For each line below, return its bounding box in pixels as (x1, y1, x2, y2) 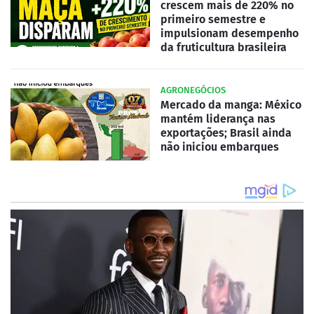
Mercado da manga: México (161, 97, 301, 111)
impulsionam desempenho (161, 26, 299, 40)
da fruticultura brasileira (161, 40, 287, 54)
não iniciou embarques (161, 139, 279, 153)
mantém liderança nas (161, 111, 275, 125)
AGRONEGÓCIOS (161, 84, 226, 95)
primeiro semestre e (161, 12, 266, 26)
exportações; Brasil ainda (161, 125, 292, 139)
